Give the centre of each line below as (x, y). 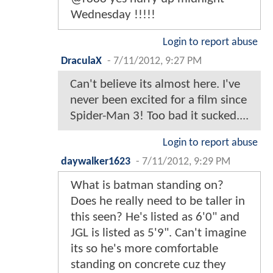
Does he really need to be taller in (158, 201)
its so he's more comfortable (144, 249)
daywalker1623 (96, 161)
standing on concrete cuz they (148, 264)
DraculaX (81, 61)
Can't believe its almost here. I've (155, 84)
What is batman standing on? (147, 185)
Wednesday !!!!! (113, 15)
